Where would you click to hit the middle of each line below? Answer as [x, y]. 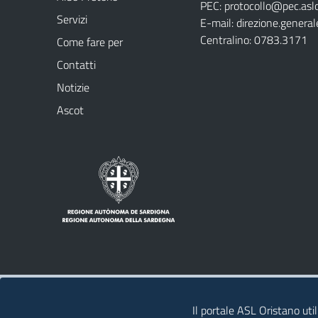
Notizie [73, 87]
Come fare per [90, 42]
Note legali [100, 296]
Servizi [72, 19]
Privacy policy [198, 296]
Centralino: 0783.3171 [254, 40]
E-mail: [218, 23]
